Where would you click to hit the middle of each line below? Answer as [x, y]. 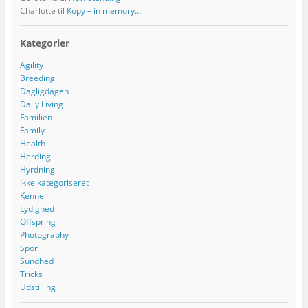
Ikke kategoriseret [54, 182]
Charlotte [37, 10]
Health [32, 143]
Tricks [31, 274]
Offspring [37, 221]
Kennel [33, 195]
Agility [31, 65]
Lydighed [37, 208]
